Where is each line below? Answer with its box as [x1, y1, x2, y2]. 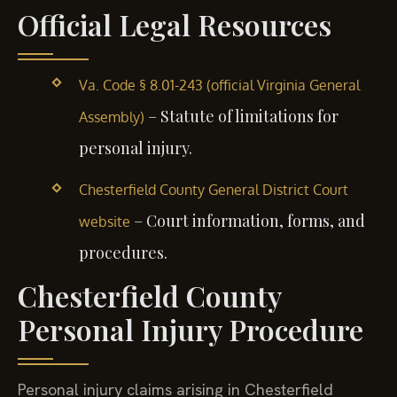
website [78, 213, 130, 231]
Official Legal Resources [18, 5, 331, 44]
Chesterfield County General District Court [78, 181, 348, 199]
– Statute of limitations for [144, 105, 339, 128]
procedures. [78, 242, 167, 264]
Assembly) [78, 108, 144, 127]
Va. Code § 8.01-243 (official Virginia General [78, 76, 360, 95]
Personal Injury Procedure [18, 309, 363, 348]
